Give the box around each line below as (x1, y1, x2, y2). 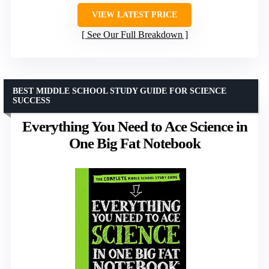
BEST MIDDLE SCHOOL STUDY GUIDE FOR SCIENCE (13, 86, 226, 96)
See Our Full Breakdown (86, 29, 183, 40)
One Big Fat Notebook (68, 135, 201, 152)
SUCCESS (13, 96, 50, 106)
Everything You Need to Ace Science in (22, 118, 247, 135)
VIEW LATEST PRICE (92, 10, 177, 20)
